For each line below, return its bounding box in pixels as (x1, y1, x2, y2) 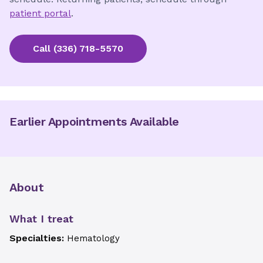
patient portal (9, 8, 71, 19)
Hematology (67, 233, 120, 244)
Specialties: (9, 232, 67, 244)
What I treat (9, 213, 73, 225)
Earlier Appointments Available (9, 114, 179, 129)
